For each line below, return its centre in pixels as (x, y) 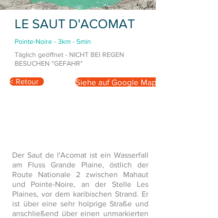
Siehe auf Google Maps (118, 82)
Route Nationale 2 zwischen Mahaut (80, 174)
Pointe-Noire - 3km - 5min (53, 41)
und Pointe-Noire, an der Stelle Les (80, 184)
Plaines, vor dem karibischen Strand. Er (80, 194)
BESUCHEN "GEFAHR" (49, 63)
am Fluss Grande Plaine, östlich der (80, 164)
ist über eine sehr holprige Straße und (80, 203)
